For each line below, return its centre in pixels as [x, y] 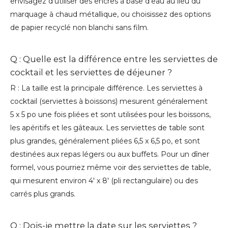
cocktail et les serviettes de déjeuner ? [91, 73]
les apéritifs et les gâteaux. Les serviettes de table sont [107, 128]
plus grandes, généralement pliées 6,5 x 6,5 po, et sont [105, 141]
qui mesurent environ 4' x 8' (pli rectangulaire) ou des [104, 181]
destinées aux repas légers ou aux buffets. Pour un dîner [110, 154]
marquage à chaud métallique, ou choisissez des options [110, 15]
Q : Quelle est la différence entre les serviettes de [114, 59]
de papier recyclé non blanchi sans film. [79, 28]
